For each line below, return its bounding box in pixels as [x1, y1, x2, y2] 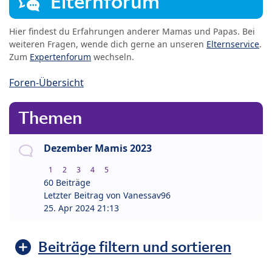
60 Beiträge [44, 177, 90, 189]
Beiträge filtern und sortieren [38, 237, 231, 257]
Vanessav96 [123, 189, 171, 202]
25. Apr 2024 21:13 [44, 202, 119, 214]
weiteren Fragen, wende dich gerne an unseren [9, 38, 206, 50]
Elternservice [206, 38, 259, 50]
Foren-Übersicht [9, 76, 84, 90]
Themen [18, 107, 82, 129]
